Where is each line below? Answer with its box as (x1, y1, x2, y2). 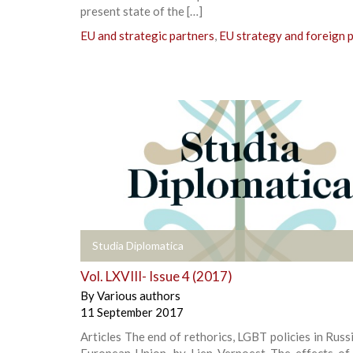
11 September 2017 (80, 304, 184, 319)
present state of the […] (80, 3, 203, 18)
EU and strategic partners (80, 28, 214, 43)
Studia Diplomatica (92, 238, 184, 252)
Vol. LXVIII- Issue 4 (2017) (80, 267, 232, 284)
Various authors (97, 288, 180, 303)
